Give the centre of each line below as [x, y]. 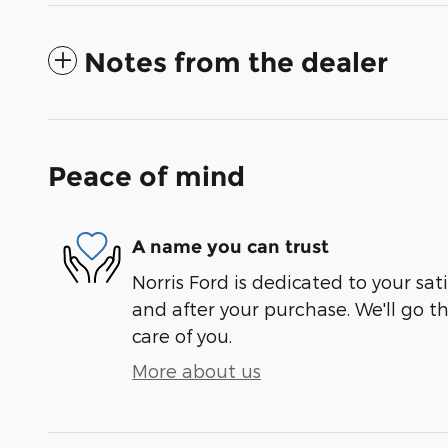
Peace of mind [146, 177]
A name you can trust [230, 246]
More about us [196, 371]
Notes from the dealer [236, 63]
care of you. [182, 336]
